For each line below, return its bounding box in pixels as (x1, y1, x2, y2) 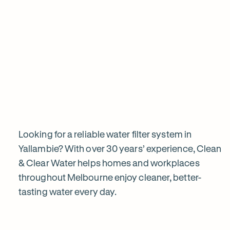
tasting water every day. (18, 186, 117, 197)
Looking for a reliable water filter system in (18, 128, 192, 139)
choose (18, 65, 102, 94)
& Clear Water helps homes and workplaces (18, 157, 200, 168)
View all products (160, 29, 216, 38)
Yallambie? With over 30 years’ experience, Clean (18, 143, 222, 154)
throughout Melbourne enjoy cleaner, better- (18, 171, 201, 182)
